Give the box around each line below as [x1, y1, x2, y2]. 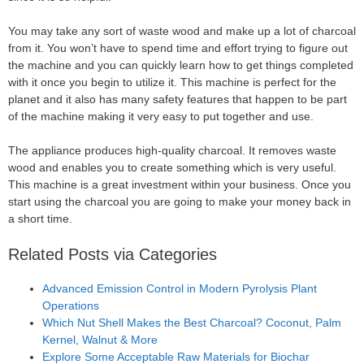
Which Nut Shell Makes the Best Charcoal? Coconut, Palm [42, 315, 341, 329]
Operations [42, 298, 99, 312]
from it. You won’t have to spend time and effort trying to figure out [8, 41, 348, 54]
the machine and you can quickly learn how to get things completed [8, 58, 353, 71]
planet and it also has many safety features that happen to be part [8, 92, 347, 106]
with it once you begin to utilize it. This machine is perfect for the [8, 75, 336, 89]
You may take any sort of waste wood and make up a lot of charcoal [8, 24, 356, 37]
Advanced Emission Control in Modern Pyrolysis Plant [42, 281, 317, 295]
